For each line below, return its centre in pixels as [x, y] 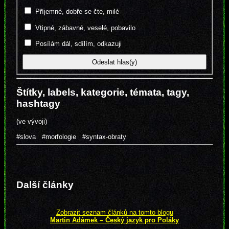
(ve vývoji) [32, 122]
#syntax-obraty [104, 137]
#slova [26, 137]
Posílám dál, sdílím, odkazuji [78, 44]
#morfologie [59, 137]
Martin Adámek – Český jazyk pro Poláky [114, 220]
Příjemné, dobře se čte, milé [77, 11]
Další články [45, 185]
